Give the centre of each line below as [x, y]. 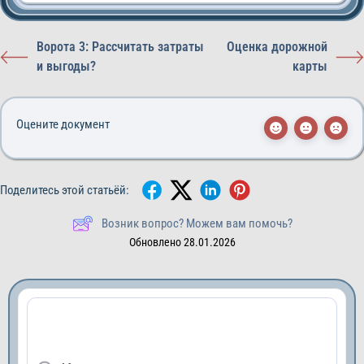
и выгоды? [66, 66]
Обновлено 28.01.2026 [182, 242]
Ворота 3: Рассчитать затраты [120, 47]
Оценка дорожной [277, 47]
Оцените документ [63, 124]
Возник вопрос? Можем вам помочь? [197, 223]
